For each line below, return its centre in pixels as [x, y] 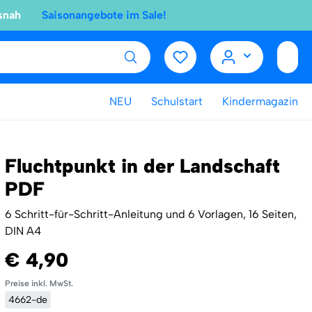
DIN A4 [23, 231]
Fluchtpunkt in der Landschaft [142, 166]
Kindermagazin [260, 101]
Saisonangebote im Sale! [104, 15]
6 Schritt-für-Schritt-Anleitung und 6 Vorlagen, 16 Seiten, [150, 214]
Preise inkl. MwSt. [39, 283]
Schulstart [177, 101]
